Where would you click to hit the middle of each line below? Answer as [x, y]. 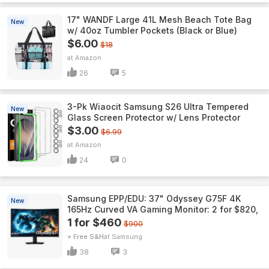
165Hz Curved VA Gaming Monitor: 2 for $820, [163, 209]
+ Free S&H [86, 237]
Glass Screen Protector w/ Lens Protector [154, 117]
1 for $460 [94, 222]
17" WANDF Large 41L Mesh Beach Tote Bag [159, 20]
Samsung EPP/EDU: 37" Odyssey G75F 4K [154, 198]
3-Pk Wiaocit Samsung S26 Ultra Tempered [158, 107]
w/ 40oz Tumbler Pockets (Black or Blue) [152, 30]
